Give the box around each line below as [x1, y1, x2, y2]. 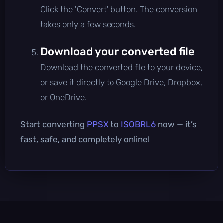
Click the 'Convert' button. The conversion [40, 4, 197, 14]
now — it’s [156, 119, 197, 129]
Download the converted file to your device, [40, 62, 203, 72]
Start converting [20, 119, 87, 129]
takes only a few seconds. [40, 19, 136, 29]
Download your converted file [40, 44, 195, 58]
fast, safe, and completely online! [20, 134, 150, 144]
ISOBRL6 [121, 119, 156, 129]
